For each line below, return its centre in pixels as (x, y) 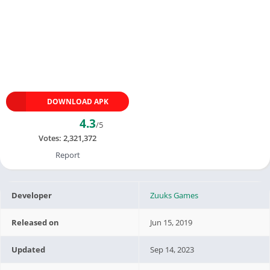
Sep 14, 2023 (172, 249)
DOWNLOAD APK (77, 101)
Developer (32, 195)
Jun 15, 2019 (171, 222)
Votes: (51, 138)
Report (67, 155)
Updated (29, 249)
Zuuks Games (174, 195)
